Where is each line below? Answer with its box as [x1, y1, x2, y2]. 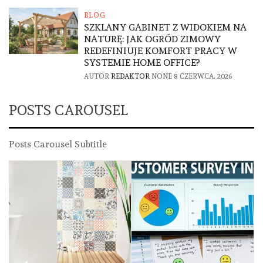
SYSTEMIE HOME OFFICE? [84, 57, 200, 69]
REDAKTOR [111, 72, 152, 81]
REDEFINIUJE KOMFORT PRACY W [84, 45, 238, 57]
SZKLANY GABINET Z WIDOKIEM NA [84, 22, 247, 33]
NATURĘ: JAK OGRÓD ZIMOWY [84, 33, 221, 45]
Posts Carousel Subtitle [9, 139, 107, 150]
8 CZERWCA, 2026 [174, 72, 232, 81]
